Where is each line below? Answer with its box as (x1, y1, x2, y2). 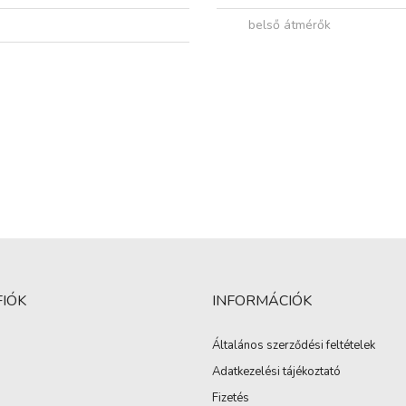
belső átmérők (248, 16, 331, 34)
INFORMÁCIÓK (212, 291, 312, 312)
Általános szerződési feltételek (212, 337, 375, 354)
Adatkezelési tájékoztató (212, 363, 341, 381)
